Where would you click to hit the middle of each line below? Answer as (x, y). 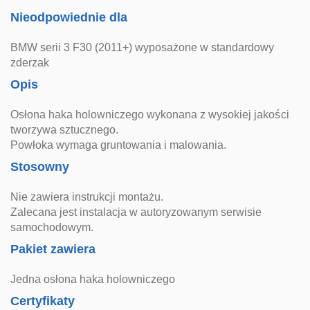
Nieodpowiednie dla (69, 17)
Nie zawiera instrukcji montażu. (87, 197)
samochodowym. (52, 227)
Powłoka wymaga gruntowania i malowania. (119, 145)
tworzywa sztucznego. (65, 130)
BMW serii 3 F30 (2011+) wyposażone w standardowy (143, 47)
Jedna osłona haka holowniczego (93, 279)
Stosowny (40, 167)
